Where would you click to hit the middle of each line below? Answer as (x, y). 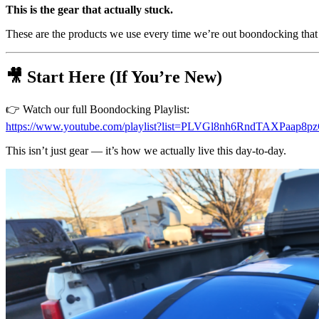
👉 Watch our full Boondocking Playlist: (98, 110)
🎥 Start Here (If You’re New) (114, 77)
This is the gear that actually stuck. (89, 10)
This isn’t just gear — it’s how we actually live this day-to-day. (146, 151)
